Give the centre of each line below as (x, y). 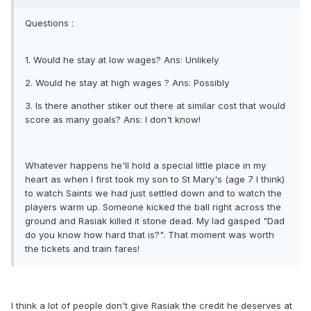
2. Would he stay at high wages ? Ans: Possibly (127, 83)
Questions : (49, 23)
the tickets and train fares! (82, 249)
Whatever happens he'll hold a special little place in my (145, 166)
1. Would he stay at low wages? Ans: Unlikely (122, 60)
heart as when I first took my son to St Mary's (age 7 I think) (155, 179)
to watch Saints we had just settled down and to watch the (153, 193)
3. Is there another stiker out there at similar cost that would (155, 106)
